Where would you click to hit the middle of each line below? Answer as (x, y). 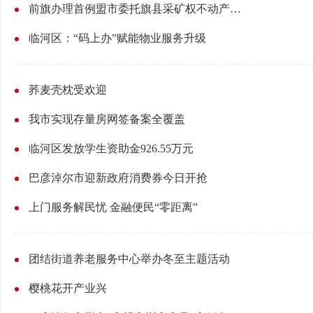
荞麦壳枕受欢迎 (68, 90)
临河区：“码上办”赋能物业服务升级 (117, 38)
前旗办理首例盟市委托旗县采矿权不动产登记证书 (235, 9)
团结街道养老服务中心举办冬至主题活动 (129, 259)
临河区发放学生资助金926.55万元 (111, 148)
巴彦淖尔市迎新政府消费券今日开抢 (118, 178)
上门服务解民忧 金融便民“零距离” (113, 207)
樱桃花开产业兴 (68, 288)
